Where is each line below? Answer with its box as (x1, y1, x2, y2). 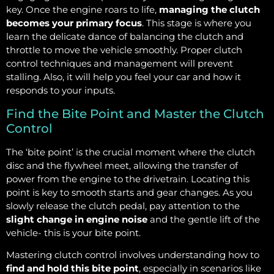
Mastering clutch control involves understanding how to (6, 248, 259, 261)
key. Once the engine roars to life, (6, 4, 159, 16)
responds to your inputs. (6, 84, 115, 97)
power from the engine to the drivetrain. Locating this (6, 172, 250, 185)
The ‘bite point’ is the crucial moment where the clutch (6, 146, 255, 158)
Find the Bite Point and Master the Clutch (6, 106, 264, 121)
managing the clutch (159, 4, 260, 16)
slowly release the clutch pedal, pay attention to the (6, 199, 240, 212)
